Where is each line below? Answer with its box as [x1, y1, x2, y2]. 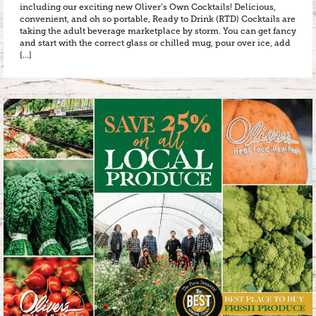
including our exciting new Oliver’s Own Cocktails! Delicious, [20, 1, 276, 12]
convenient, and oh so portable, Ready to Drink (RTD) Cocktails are [20, 13, 296, 24]
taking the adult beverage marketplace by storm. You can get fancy [20, 25, 296, 36]
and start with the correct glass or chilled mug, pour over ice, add [20, 37, 291, 48]
